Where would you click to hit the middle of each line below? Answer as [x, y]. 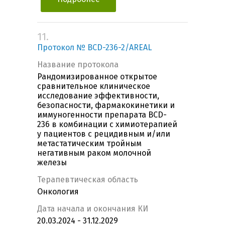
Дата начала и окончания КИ [93, 209]
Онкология [58, 192]
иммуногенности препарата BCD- [102, 115]
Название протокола [78, 65]
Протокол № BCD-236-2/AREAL [94, 48]
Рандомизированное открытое [97, 77]
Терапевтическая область [88, 180]
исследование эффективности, [98, 96]
